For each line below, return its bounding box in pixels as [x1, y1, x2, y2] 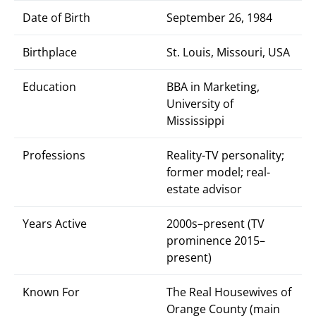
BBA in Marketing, [166, 79, 260, 95]
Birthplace [23, 44, 77, 60]
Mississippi [166, 113, 224, 128]
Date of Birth [23, 10, 90, 25]
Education [23, 79, 76, 95]
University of [166, 96, 233, 111]
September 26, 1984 [166, 10, 272, 25]
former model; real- [166, 164, 270, 180]
